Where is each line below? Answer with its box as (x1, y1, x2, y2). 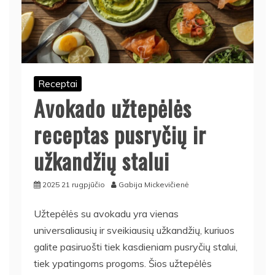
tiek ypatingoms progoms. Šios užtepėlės (34, 257, 212, 269)
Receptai (38, 77, 77, 90)
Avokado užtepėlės (34, 91, 192, 124)
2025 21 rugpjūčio (42, 179, 105, 189)
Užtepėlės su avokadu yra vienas (34, 207, 179, 220)
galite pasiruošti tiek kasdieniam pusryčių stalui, (34, 240, 238, 253)
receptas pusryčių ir (34, 117, 206, 150)
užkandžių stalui (34, 144, 169, 177)
